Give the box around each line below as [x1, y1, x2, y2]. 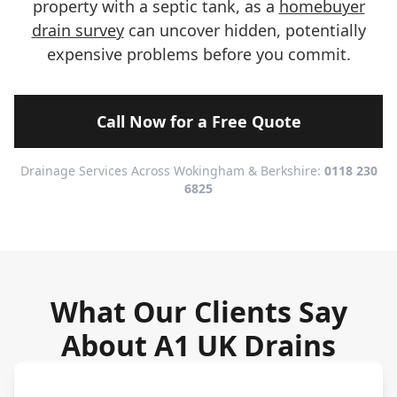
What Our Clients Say [50, 292, 347, 331]
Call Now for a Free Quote [96, 111, 301, 132]
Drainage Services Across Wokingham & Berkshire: [19, 162, 324, 179]
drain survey [31, 19, 124, 41]
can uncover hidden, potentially [123, 19, 366, 41]
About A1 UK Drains [61, 326, 336, 364]
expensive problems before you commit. [46, 43, 351, 65]
